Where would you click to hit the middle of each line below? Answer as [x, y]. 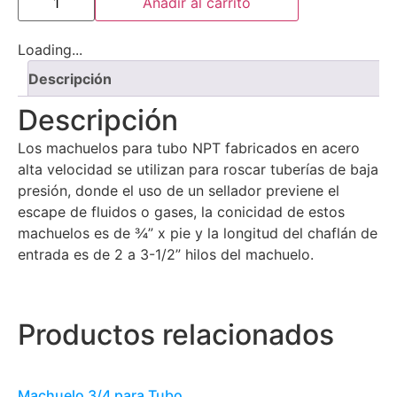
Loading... [50, 50]
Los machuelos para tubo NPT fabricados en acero [189, 148]
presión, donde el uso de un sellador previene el [179, 191]
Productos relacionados [176, 335]
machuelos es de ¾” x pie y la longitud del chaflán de [198, 234]
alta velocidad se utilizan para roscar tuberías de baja [198, 170]
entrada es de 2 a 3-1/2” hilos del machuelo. [166, 255]
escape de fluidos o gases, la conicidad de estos [181, 212]
